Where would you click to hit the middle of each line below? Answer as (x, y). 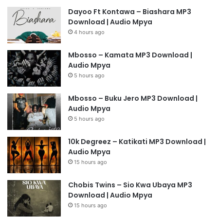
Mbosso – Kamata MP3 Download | (130, 55)
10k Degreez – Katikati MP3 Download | (137, 142)
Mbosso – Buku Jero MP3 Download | (133, 99)
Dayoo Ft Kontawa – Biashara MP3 (130, 12)
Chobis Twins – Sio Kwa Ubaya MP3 (130, 185)
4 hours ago (89, 32)
